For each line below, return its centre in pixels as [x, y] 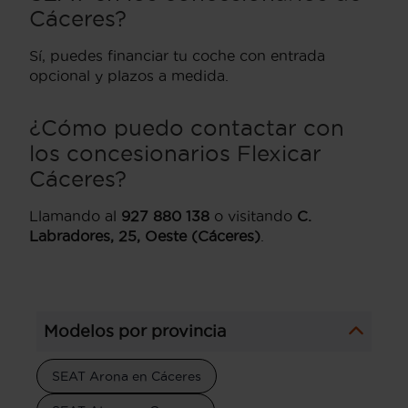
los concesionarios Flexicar [175, 153]
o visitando [253, 215]
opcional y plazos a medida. [129, 75]
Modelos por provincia [135, 331]
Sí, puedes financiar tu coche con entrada [177, 55]
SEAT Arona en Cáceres [127, 376]
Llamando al [75, 215]
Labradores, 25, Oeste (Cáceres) [145, 235]
